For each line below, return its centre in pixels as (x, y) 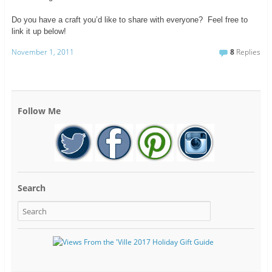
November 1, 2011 (42, 52)
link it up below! (39, 32)
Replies (248, 52)
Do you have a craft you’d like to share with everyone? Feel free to (129, 20)
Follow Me (39, 110)
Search (31, 188)
